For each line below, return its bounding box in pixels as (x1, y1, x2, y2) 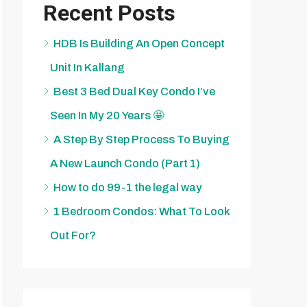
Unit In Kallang (50, 62, 125, 73)
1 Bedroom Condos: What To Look (53, 206, 230, 217)
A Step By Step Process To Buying (53, 134, 230, 145)
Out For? (50, 230, 96, 241)
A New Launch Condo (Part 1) (50, 158, 200, 169)
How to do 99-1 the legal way (53, 182, 202, 193)
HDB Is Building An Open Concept (53, 38, 225, 49)
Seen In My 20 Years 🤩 (50, 110, 164, 121)
